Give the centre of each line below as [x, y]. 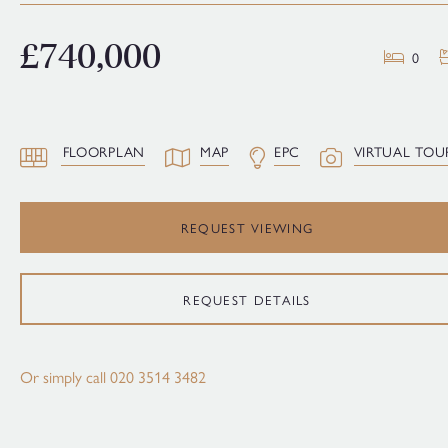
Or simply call [65, 376]
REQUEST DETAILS [247, 299]
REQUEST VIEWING [247, 227]
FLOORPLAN [103, 151]
